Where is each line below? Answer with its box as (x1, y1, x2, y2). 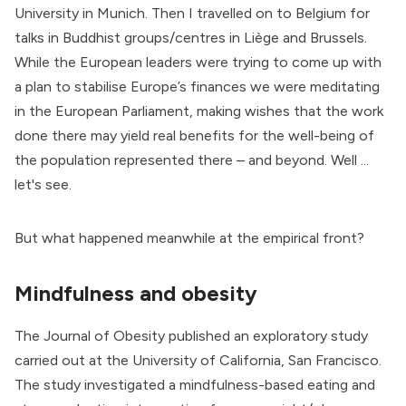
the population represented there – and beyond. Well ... (14, 150, 369, 169)
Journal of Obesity (43, 327, 165, 345)
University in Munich (14, 4, 145, 22)
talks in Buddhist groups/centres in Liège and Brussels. (14, 28, 367, 46)
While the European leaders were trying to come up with (14, 53, 382, 71)
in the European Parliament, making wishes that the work (14, 101, 383, 120)
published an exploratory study (165, 327, 368, 345)
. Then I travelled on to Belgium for (145, 4, 370, 22)
